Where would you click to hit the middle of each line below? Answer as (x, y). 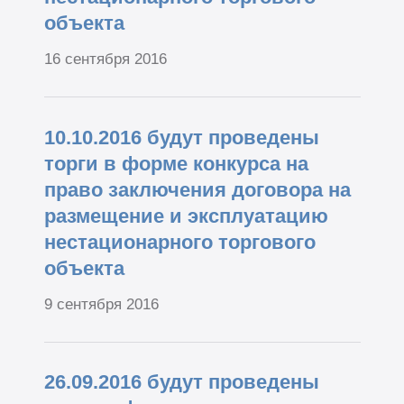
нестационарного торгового (179, 242)
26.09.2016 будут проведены (181, 382)
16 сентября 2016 (105, 60)
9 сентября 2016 (101, 305)
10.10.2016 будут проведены (181, 137)
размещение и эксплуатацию (186, 216)
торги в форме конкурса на (176, 163)
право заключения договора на (197, 189)
